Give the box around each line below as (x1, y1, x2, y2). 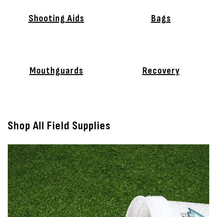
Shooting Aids (28, 13, 84, 24)
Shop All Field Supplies (8, 119, 111, 133)
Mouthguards (29, 65, 83, 77)
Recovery (142, 65, 180, 77)
